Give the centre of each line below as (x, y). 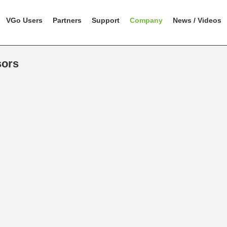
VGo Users (24, 20)
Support (106, 20)
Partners (67, 20)
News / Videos (197, 20)
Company (146, 20)
